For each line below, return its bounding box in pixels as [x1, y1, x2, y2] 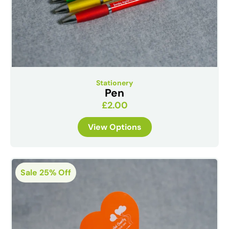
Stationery [96, 78, 133, 87]
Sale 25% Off [20, 167, 71, 178]
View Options [87, 121, 142, 132]
